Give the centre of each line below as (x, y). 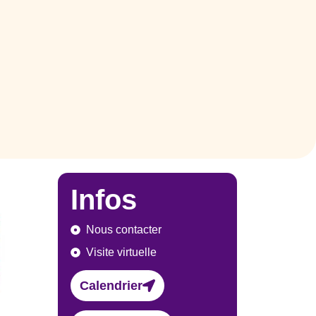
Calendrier (111, 286)
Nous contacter (124, 230)
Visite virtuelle (122, 253)
